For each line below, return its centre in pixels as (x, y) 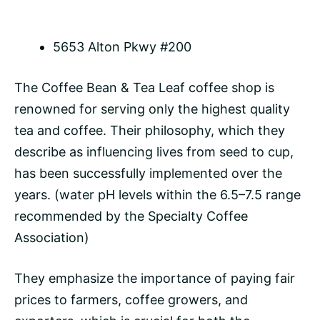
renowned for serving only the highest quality (152, 109)
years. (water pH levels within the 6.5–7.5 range (157, 195)
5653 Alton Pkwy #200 (122, 47)
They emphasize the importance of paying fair (155, 279)
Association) (52, 238)
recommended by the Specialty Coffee (131, 216)
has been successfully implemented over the (148, 174)
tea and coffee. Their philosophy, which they (150, 131)
